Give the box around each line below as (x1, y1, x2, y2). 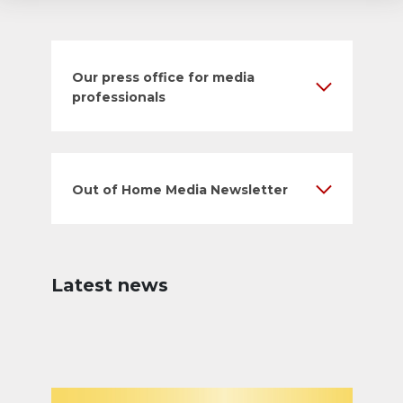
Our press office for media (71, 69, 255, 85)
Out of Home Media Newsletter (71, 182, 288, 198)
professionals (71, 89, 166, 105)
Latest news (50, 274, 168, 296)
